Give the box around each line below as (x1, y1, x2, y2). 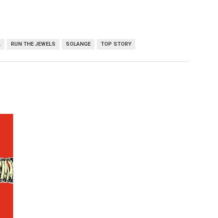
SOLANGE (66, 41, 91, 48)
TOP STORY (101, 41, 131, 48)
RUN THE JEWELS (11, 41, 55, 48)
